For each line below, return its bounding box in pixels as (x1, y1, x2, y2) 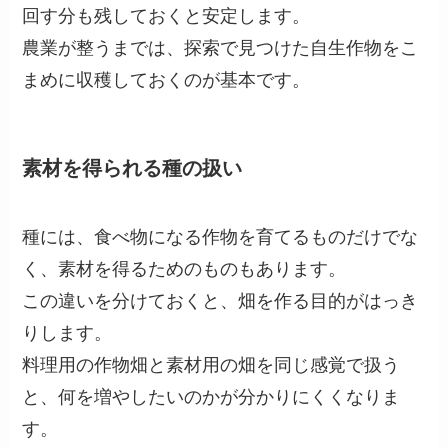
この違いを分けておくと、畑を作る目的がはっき (22, 291, 419, 312)
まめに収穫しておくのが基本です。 (22, 69, 311, 90)
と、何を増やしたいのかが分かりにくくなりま (22, 387, 401, 408)
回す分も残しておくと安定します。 (22, 5, 311, 26)
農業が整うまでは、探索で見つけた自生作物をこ (22, 37, 419, 58)
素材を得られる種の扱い (22, 156, 243, 179)
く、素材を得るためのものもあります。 (22, 259, 347, 280)
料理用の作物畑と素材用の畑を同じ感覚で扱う (22, 355, 401, 376)
